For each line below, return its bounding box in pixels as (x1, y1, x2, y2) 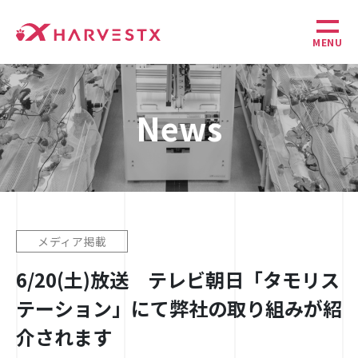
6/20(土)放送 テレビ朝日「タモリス (16, 265, 340, 293)
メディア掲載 (38, 233, 106, 249)
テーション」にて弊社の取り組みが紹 (16, 294, 342, 322)
